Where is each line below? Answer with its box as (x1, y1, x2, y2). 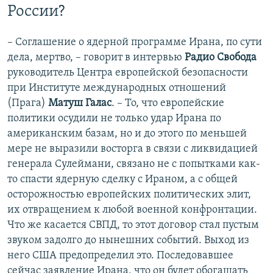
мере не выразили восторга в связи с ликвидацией (7, 143, 258, 155)
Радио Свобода (185, 52, 257, 64)
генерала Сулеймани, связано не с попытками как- (7, 158, 260, 171)
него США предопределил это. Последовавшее (7, 250, 233, 262)
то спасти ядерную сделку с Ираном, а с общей (7, 174, 238, 186)
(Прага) (7, 97, 48, 110)
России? (7, 3, 65, 20)
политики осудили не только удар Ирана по (7, 113, 221, 125)
